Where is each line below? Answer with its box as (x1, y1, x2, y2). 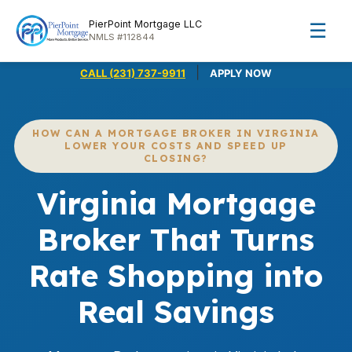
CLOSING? (144, 152, 208, 164)
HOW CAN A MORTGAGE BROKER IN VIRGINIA (32, 127, 320, 139)
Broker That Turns (38, 221, 314, 258)
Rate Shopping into (29, 257, 323, 295)
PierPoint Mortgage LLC (88, 18, 202, 30)
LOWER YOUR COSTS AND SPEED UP (64, 140, 288, 152)
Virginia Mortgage (36, 185, 316, 222)
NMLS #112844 (88, 31, 155, 42)
